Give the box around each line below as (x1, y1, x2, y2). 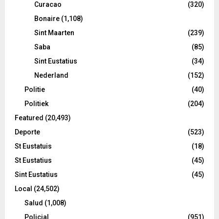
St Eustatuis (15, 142, 52, 151)
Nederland (34, 71, 68, 80)
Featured (15, 114, 44, 122)
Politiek (24, 100, 48, 108)
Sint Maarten (34, 29, 74, 37)
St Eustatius (15, 156, 52, 165)
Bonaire (34, 15, 60, 23)
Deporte (15, 128, 40, 136)
